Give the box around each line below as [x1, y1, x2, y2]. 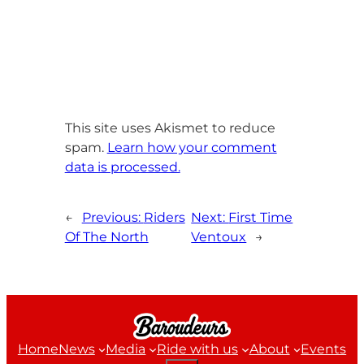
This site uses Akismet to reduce [64, 120, 275, 136]
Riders [143, 210, 185, 226]
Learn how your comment [106, 140, 277, 156]
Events [301, 341, 347, 357]
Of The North [64, 229, 149, 245]
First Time [228, 210, 293, 226]
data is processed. [64, 159, 180, 175]
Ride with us [157, 341, 238, 357]
